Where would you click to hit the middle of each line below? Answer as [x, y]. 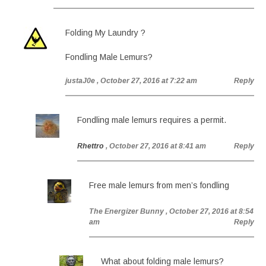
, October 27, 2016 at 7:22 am [147, 81]
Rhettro [91, 146]
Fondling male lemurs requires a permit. [152, 120]
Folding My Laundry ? [105, 33]
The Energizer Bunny [126, 211]
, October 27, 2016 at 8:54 [210, 211]
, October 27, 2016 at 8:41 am [156, 146]
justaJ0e [80, 81]
